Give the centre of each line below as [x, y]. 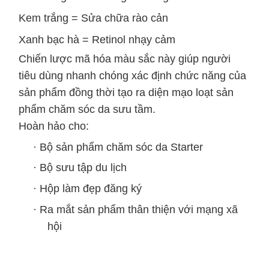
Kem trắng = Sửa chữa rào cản [93, 18]
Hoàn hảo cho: [54, 126]
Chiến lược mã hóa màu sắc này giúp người [125, 59]
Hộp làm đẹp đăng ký [91, 188]
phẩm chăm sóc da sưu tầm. [87, 109]
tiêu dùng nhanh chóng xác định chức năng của [132, 75]
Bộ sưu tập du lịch [83, 168]
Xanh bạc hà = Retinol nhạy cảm [97, 39]
